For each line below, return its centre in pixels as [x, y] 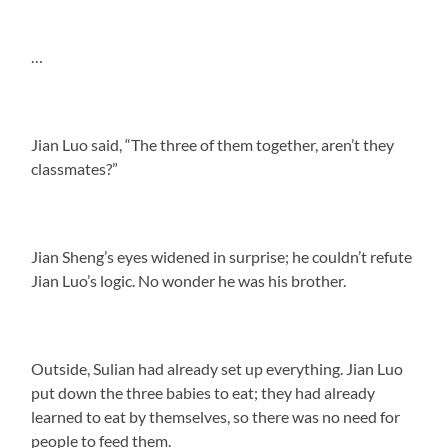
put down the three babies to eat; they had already [203, 392]
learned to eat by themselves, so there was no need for [216, 416]
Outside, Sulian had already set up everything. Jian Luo [217, 368]
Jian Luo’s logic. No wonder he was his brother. [189, 280]
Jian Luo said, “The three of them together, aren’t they [213, 144]
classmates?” [75, 168]
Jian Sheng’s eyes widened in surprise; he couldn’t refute [222, 256]
